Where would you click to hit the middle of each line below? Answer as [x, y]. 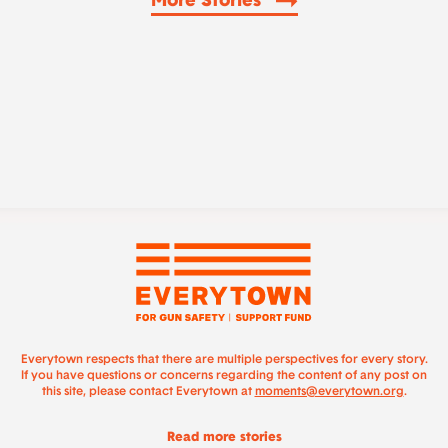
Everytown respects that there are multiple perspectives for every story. [224, 359]
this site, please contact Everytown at [148, 391]
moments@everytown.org [329, 391]
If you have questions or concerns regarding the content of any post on [224, 375]
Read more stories [224, 437]
